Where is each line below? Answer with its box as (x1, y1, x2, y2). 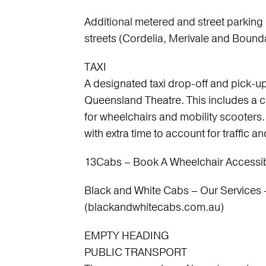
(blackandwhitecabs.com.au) (84, 200, 224, 214)
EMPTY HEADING (84, 229, 169, 243)
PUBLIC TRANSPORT (84, 245, 187, 259)
